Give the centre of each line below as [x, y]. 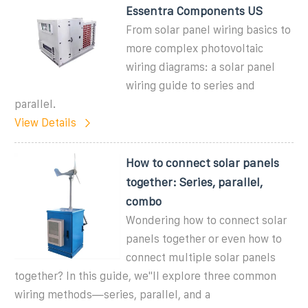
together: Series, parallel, [195, 182]
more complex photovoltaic [195, 48]
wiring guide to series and [191, 85]
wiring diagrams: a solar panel [201, 67]
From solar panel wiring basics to [209, 30]
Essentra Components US [195, 11]
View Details [45, 122]
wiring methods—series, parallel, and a [112, 294]
